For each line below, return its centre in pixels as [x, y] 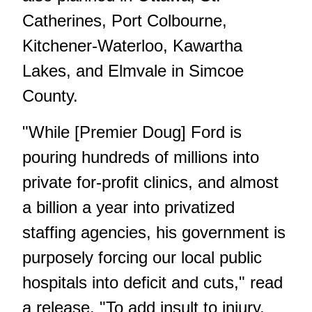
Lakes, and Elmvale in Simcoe [133, 70]
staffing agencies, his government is [154, 232]
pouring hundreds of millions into [141, 157]
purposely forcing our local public [142, 257]
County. [50, 95]
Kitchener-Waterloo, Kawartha [132, 45]
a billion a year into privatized [128, 207]
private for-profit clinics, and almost [150, 182]
